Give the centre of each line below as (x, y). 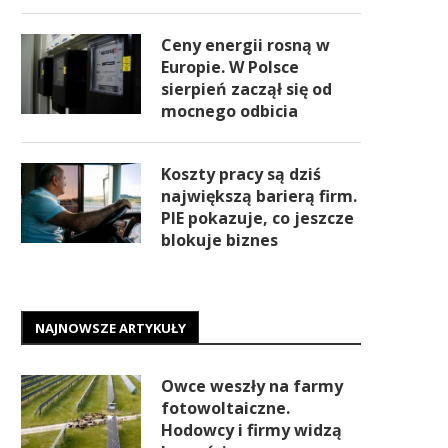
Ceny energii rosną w (245, 45)
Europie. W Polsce (230, 67)
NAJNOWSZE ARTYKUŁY (110, 328)
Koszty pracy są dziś (241, 174)
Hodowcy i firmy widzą (251, 430)
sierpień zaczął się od (246, 89)
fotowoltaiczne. (225, 408)
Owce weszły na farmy (252, 386)
